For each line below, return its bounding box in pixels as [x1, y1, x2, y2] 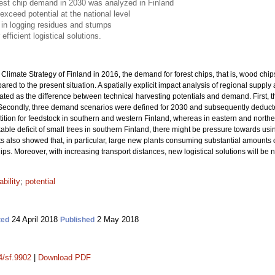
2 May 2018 [95, 215, 139, 224]
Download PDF [38, 253, 91, 262]
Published [60, 215, 95, 224]
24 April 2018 [9, 215, 60, 224]
